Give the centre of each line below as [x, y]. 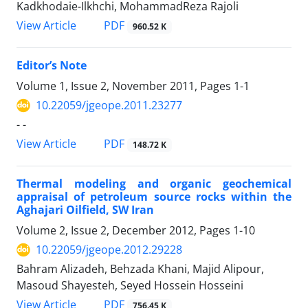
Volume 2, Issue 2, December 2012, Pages [125, 231]
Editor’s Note [52, 66]
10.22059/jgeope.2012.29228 [109, 250]
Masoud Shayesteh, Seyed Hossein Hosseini [130, 286]
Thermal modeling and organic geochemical [154, 184]
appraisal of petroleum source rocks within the [154, 197]
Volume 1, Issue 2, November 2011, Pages [125, 86]
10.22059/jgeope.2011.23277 [109, 106]
